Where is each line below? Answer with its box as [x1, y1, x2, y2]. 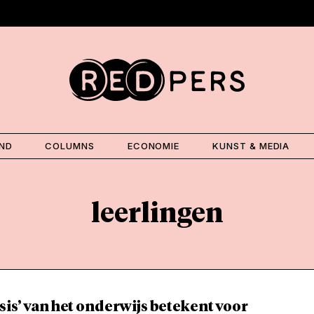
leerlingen [90, 200, 224, 228]
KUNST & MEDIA [212, 139, 290, 151]
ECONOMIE [127, 139, 180, 151]
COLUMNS [45, 139, 95, 151]
